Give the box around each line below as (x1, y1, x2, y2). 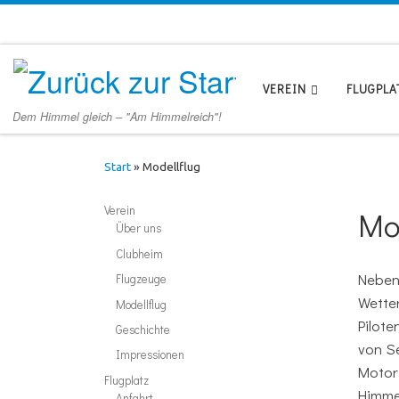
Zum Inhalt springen (24, 17, 134, 31)
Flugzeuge (116, 271, 167, 288)
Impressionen (116, 346, 185, 363)
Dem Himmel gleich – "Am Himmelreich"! (12, 108, 223, 125)
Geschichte (116, 321, 171, 338)
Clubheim (116, 245, 164, 262)
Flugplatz (104, 371, 149, 388)
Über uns (116, 220, 162, 237)
